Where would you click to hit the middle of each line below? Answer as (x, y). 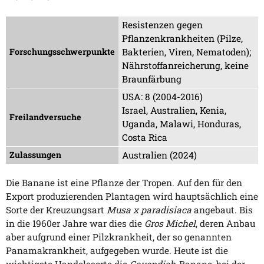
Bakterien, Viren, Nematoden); (187, 52)
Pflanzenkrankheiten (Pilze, (183, 39)
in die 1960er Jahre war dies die (75, 224)
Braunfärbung (152, 79)
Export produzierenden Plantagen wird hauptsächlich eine (132, 197)
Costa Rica (145, 138)
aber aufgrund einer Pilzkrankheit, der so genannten (119, 237)
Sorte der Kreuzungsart (56, 210)
